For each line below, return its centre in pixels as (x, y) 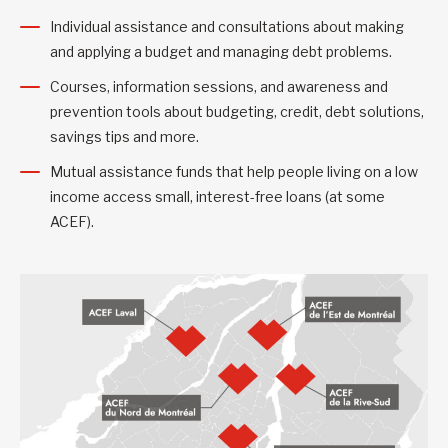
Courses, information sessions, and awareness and (219, 87)
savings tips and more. (126, 137)
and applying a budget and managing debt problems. (222, 52)
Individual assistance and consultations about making (227, 27)
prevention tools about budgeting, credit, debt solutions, (237, 112)
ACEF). (73, 222)
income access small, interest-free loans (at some (217, 197)
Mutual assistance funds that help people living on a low (234, 172)
